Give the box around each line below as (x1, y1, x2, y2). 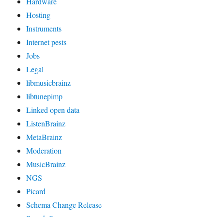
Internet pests (26, 36, 67, 47)
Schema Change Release (26, 199, 102, 210)
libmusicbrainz (26, 77, 71, 88)
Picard (26, 186, 46, 196)
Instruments (26, 23, 62, 33)
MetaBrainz (26, 131, 62, 142)
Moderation (26, 145, 62, 155)
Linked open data (26, 104, 80, 115)
